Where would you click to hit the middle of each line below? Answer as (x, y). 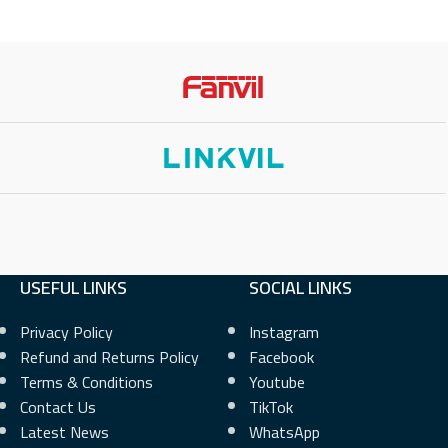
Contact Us (58, 407)
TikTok (271, 407)
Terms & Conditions (86, 382)
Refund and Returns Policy (109, 357)
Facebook (281, 357)
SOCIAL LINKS (300, 288)
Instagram (284, 332)
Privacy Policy (66, 332)
